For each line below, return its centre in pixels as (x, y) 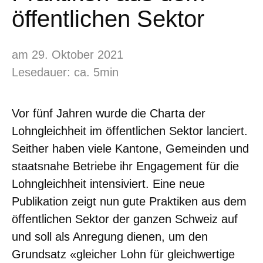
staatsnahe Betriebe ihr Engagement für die (125, 166)
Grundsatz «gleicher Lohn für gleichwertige (123, 254)
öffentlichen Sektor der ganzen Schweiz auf (125, 219)
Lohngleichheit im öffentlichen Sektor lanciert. (130, 131)
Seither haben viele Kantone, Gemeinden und (130, 148)
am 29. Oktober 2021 (68, 54)
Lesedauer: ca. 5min (65, 72)
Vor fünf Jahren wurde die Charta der (109, 113)
